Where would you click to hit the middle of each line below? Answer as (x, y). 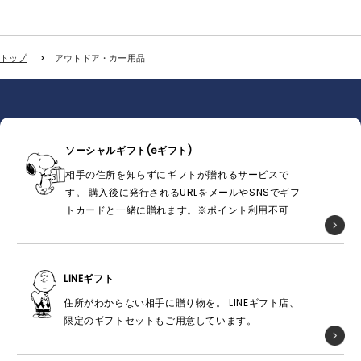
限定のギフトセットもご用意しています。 (160, 321)
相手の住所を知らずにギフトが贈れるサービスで (177, 175)
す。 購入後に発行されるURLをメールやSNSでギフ (183, 193)
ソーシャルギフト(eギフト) (129, 151)
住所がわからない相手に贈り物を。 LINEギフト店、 (182, 303)
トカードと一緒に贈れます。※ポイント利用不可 (177, 210)
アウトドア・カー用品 (100, 58)
